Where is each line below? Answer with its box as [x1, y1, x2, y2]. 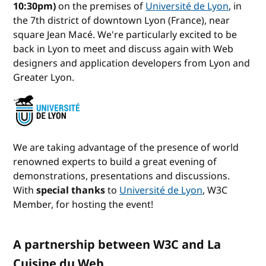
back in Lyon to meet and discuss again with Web [13, 42, 234, 56]
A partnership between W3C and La [13, 236, 221, 254]
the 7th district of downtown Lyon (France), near [13, 13, 230, 28]
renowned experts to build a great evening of [13, 155, 217, 170]
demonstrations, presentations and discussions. [13, 169, 230, 184]
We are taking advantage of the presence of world [13, 141, 239, 156]
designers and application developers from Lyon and [13, 56, 251, 71]
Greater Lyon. [13, 70, 75, 85]
